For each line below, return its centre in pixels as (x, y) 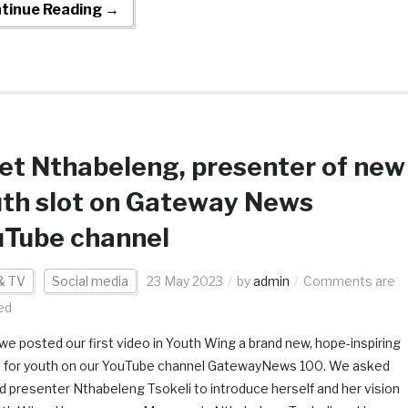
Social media (90, 281)
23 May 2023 (184, 281)
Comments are (349, 281)
